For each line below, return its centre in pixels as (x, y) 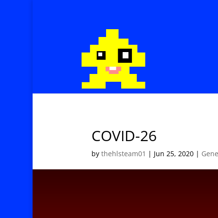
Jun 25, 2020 (174, 153)
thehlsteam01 (124, 153)
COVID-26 (124, 135)
